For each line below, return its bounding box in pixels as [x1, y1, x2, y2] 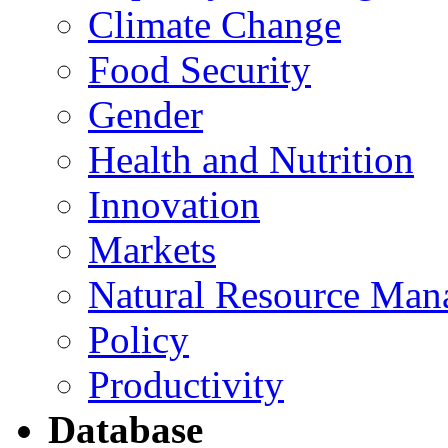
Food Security [88, 47, 311, 91]
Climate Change [88, 2, 341, 46]
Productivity [88, 362, 284, 406]
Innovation [88, 182, 260, 226]
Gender [88, 92, 203, 136]
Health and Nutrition [88, 137, 414, 181]
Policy [88, 317, 189, 361]
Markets [88, 227, 216, 271]
